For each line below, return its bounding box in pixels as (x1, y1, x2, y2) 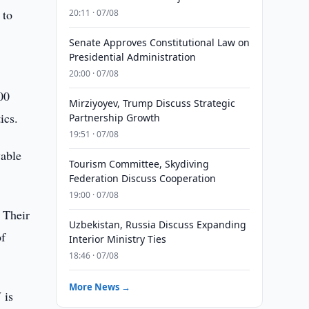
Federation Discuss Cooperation (68, 172, 216, 185)
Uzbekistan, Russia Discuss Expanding (68, 218, 246, 231)
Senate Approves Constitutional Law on (68, 36, 250, 49)
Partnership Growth (68, 111, 160, 124)
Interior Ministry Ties (68, 232, 166, 246)
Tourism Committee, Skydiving (68, 157, 209, 170)
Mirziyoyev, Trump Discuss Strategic (68, 97, 235, 110)
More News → (68, 281, 130, 293)
